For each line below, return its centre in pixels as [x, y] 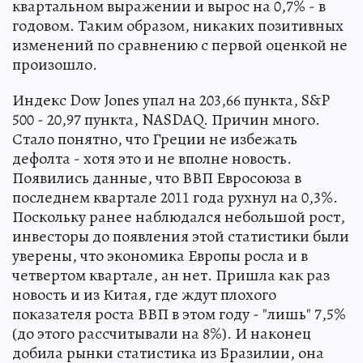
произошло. [55, 64]
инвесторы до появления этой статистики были [181, 236]
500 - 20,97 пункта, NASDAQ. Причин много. [166, 120]
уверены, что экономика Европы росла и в [160, 256]
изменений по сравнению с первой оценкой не [180, 45]
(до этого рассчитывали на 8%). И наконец [162, 333]
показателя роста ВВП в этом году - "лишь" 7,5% [179, 314]
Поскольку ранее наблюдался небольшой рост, [179, 217]
